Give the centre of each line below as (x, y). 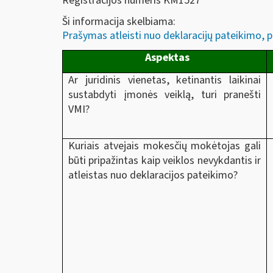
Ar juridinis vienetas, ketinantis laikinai (165, 80)
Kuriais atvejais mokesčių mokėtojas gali (165, 146)
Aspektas (167, 57)
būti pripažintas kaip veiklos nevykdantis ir (165, 160)
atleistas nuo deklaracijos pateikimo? (153, 175)
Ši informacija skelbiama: (119, 22)
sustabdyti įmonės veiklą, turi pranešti (165, 94)
